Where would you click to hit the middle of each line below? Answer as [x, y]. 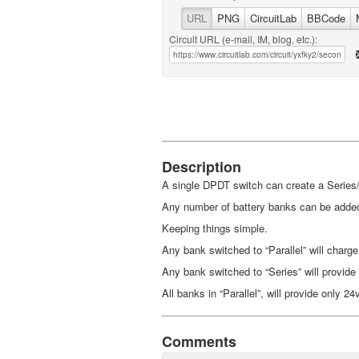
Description [202, 167]
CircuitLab [273, 18]
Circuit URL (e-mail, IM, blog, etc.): [243, 39]
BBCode [326, 18]
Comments [199, 341]
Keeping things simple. [215, 228]
